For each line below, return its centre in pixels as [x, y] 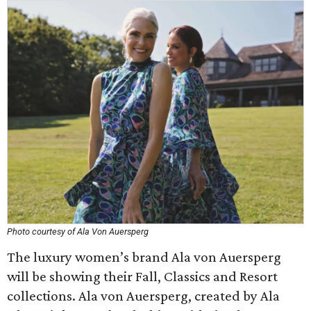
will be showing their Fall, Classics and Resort [142, 276]
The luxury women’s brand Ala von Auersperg [144, 257]
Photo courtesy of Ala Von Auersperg [78, 232]
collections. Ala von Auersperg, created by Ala [143, 296]
